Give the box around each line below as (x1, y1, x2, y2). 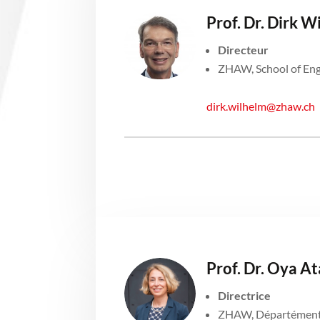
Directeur (218, 42, 269, 56)
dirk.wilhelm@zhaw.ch (206, 99, 316, 113)
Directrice (218, 288, 271, 302)
